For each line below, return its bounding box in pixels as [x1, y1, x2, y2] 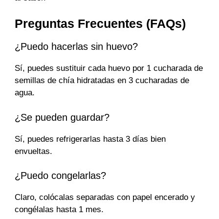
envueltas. [15, 146, 52, 156]
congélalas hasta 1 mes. [15, 205, 104, 215]
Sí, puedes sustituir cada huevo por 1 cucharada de [15, 64, 203, 73]
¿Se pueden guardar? [15, 111, 109, 123]
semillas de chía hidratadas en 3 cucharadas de [15, 76, 189, 86]
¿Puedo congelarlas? [15, 170, 106, 181]
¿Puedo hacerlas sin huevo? [15, 41, 138, 52]
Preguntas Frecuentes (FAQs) [15, 17, 186, 31]
